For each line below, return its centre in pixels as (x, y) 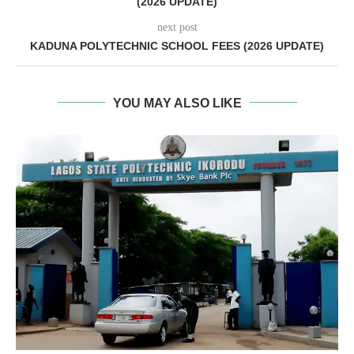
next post (177, 27)
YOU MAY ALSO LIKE (177, 103)
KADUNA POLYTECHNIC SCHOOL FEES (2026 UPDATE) (177, 45)
